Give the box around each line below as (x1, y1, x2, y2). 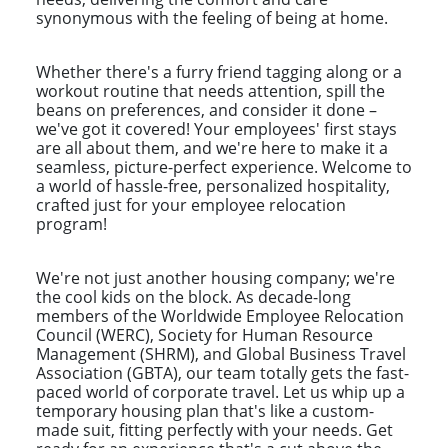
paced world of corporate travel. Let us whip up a (36, 380, 405, 403)
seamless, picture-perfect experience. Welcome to (36, 155, 412, 178)
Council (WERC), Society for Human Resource (36, 323, 373, 346)
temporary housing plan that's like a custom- (36, 399, 374, 422)
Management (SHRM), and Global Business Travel (36, 342, 406, 365)
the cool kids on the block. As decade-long (36, 285, 351, 308)
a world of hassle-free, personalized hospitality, (36, 174, 390, 197)
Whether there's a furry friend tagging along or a (36, 60, 402, 83)
